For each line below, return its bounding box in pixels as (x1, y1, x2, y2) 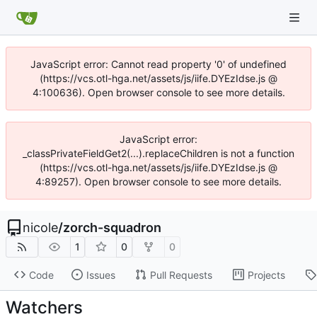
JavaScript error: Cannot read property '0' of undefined (30, 58, 287, 70)
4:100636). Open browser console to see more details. (32, 86, 285, 98)
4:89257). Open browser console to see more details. (35, 175, 282, 188)
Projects (247, 268, 285, 281)
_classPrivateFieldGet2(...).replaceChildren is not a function (23, 147, 294, 159)
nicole (23, 220, 58, 235)
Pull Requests (149, 268, 212, 281)
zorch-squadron (63, 220, 161, 235)
